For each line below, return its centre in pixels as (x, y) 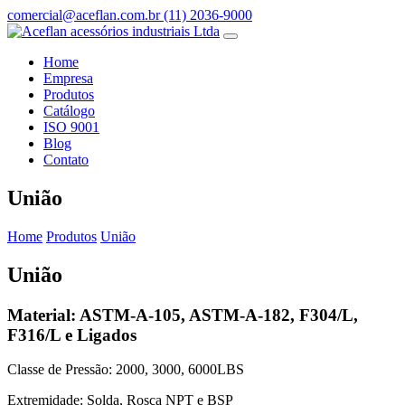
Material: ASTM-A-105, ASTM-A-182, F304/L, (183, 315)
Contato (66, 160)
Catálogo (69, 111)
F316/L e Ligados (72, 334)
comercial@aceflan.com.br (85, 15)
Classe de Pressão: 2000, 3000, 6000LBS (126, 370)
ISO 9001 (71, 127)
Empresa (68, 78)
